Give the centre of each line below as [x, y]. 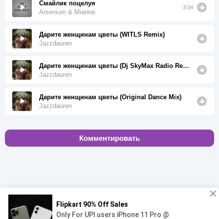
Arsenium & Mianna [67, 12]
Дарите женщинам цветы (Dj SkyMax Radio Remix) [186, 66]
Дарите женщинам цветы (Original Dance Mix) [110, 97]
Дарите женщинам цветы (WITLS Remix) [102, 34]
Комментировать [109, 138]
